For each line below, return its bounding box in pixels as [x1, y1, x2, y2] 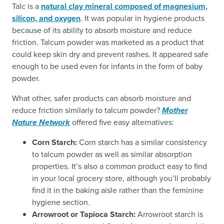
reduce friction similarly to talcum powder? [12, 104, 162, 116]
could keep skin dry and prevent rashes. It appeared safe [12, 48, 208, 60]
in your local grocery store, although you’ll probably [32, 172, 211, 184]
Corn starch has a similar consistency [79, 136, 207, 148]
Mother [162, 104, 188, 116]
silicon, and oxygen [12, 12, 80, 24]
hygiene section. [32, 196, 90, 208]
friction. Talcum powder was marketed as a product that [12, 36, 204, 48]
